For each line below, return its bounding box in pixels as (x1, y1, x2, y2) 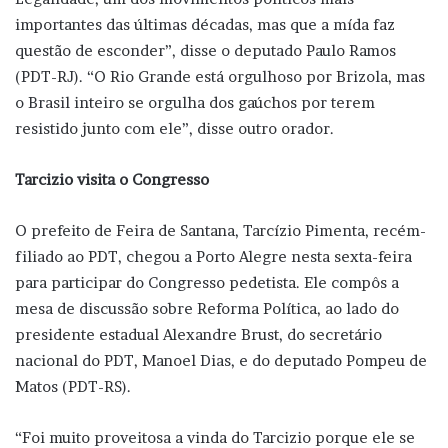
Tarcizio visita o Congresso (15, 169, 217, 189)
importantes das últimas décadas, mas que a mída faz (15, 14, 395, 34)
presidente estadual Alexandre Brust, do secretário (15, 324, 382, 344)
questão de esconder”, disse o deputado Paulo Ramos (15, 40, 396, 60)
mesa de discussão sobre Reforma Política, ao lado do (15, 298, 399, 318)
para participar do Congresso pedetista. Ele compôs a (15, 272, 399, 292)
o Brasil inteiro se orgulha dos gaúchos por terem (15, 92, 375, 112)
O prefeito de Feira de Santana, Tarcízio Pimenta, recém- (15, 220, 426, 240)
